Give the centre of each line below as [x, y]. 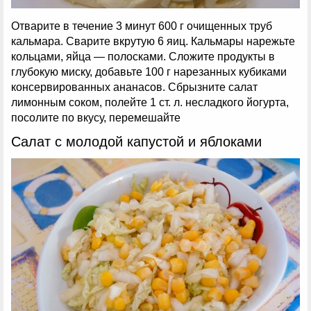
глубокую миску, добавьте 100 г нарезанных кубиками [149, 72]
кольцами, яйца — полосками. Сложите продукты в [143, 56]
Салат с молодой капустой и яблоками [136, 141]
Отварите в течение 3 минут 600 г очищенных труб [142, 26]
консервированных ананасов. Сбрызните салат [134, 87]
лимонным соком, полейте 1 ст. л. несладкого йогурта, [150, 102]
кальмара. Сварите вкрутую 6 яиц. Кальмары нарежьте [153, 41]
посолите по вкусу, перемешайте [96, 117]
